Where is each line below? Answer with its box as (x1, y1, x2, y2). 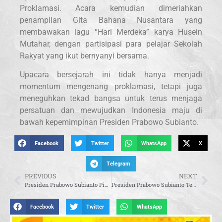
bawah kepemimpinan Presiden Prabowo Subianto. (20, 117, 199, 127)
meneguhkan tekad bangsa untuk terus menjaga (20, 93, 202, 103)
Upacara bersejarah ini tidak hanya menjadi (20, 69, 202, 79)
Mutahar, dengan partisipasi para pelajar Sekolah (20, 39, 202, 49)
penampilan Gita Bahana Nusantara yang (20, 15, 202, 25)
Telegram (107, 161, 131, 167)
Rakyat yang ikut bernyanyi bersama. (20, 51, 149, 60)
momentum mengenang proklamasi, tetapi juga (20, 81, 202, 91)
